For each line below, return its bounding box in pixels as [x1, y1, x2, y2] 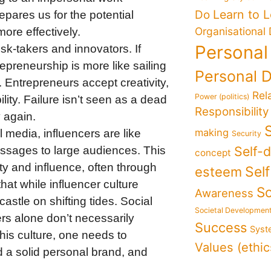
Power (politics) [195, 92, 250, 101]
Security [232, 129, 262, 138]
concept [195, 147, 232, 158]
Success [195, 220, 247, 235]
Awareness [195, 186, 254, 200]
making [195, 126, 229, 139]
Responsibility [195, 105, 270, 119]
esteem [195, 164, 243, 180]
